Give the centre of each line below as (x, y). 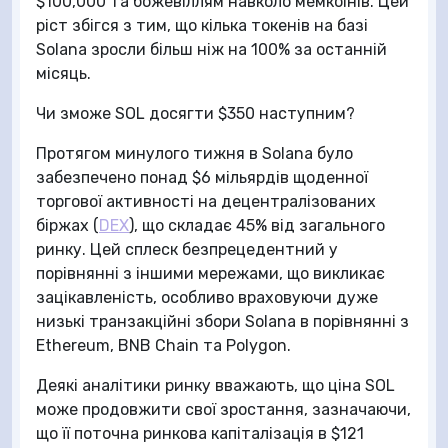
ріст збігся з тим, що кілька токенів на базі (202, 25)
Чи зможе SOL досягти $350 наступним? (195, 113)
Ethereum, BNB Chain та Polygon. (163, 345)
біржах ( (67, 225)
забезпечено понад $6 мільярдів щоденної (202, 177)
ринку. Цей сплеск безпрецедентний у (187, 249)
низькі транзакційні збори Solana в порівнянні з (222, 321)
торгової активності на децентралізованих (206, 201)
